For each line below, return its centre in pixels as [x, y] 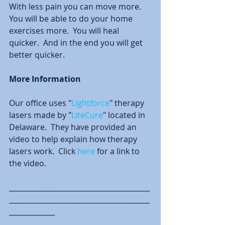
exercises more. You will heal [65, 30]
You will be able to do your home [72, 18]
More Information [45, 79]
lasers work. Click [43, 151]
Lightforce [90, 103]
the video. [31, 163]
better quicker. [39, 54]
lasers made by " [40, 115]
